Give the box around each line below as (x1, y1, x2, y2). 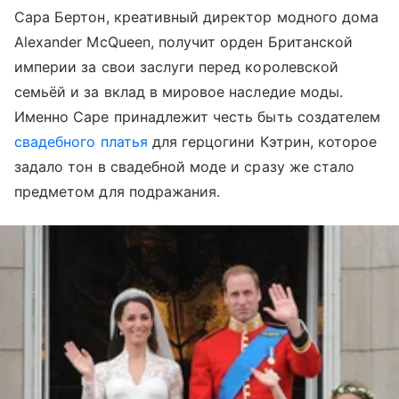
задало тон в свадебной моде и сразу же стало (14, 158, 355, 175)
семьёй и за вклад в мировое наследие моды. (14, 83, 344, 101)
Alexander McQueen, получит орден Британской (14, 33, 354, 51)
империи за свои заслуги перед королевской (14, 58, 338, 76)
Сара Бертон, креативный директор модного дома (14, 8, 379, 26)
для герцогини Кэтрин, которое (147, 133, 378, 151)
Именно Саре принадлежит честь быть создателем (14, 108, 381, 126)
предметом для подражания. (14, 183, 221, 200)
